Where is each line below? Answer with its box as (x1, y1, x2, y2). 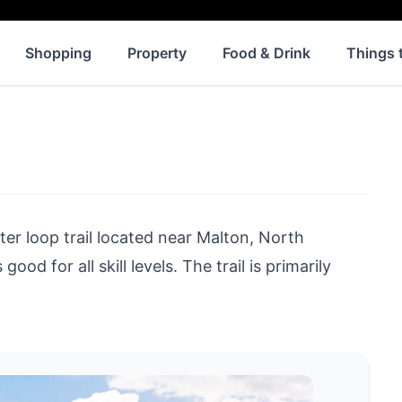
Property (127, 43, 187, 62)
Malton (197, 227, 249, 247)
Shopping (25, 43, 92, 62)
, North (249, 227, 304, 247)
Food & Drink (223, 43, 310, 62)
